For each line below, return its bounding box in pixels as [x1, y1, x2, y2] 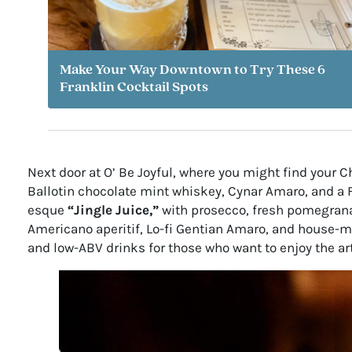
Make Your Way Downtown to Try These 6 [60, 63, 326, 79]
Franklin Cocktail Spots [60, 80, 209, 96]
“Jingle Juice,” [67, 201, 159, 218]
